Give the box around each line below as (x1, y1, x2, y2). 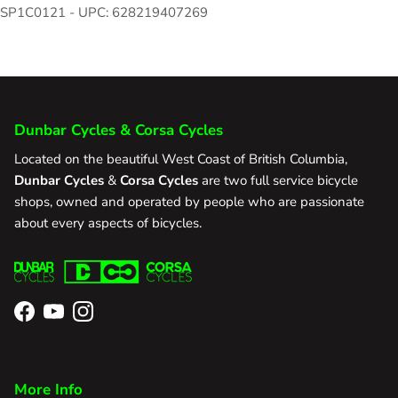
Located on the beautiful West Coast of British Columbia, (14, 150, 347, 169)
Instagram (82, 311, 142, 330)
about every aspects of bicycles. (14, 214, 202, 233)
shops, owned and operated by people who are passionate (14, 193, 364, 211)
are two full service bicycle (198, 171, 358, 190)
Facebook (23, 311, 80, 330)
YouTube (52, 311, 103, 330)
